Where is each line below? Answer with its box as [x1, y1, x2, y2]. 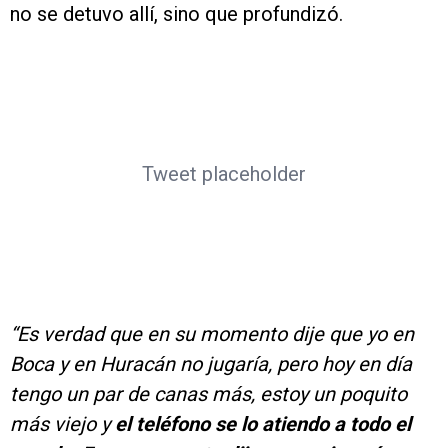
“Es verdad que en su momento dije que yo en [10, 321, 414, 346]
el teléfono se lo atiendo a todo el [115, 411, 411, 436]
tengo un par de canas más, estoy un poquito [10, 381, 407, 406]
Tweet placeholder [142, 161, 306, 186]
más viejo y [10, 411, 115, 436]
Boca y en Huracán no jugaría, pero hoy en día [10, 351, 412, 376]
